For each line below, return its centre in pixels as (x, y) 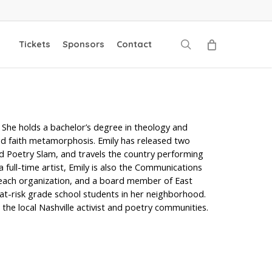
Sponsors (83, 44)
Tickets (34, 44)
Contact (134, 44)
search (208, 44)
